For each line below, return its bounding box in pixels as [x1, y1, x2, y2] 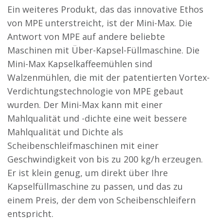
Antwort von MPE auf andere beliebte [7, 30, 165, 42]
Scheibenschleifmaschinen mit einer [7, 139, 159, 151]
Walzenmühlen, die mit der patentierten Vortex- [7, 71, 210, 83]
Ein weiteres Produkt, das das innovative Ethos [7, 3, 203, 15]
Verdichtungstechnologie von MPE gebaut [7, 85, 183, 97]
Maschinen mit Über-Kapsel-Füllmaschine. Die [7, 44, 200, 56]
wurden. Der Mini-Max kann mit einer [7, 98, 163, 110]
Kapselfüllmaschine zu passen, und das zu [7, 180, 183, 192]
